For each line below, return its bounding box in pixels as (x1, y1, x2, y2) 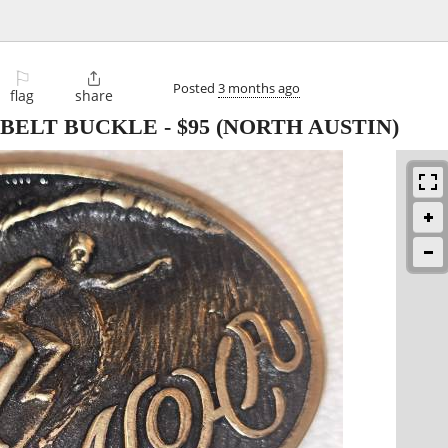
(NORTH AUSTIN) (210, 114, 399, 140)
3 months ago (218, 78, 300, 97)
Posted (173, 78, 218, 97)
